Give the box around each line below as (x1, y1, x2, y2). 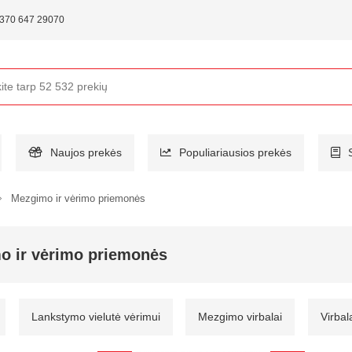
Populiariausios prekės (179, 145, 291, 159)
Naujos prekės (49, 145, 122, 159)
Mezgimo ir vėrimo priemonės (11, 192, 145, 204)
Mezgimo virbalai (198, 310, 282, 323)
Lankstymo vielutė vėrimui (31, 310, 160, 323)
